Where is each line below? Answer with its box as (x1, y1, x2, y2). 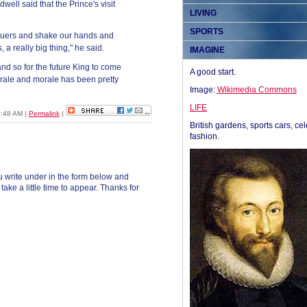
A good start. (189, 67, 236, 77)
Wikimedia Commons (217, 85, 297, 95)
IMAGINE (189, 45, 225, 55)
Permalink (28, 110, 60, 117)
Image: (189, 85, 217, 95)
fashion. (189, 132, 219, 141)
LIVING (189, 8, 217, 18)
